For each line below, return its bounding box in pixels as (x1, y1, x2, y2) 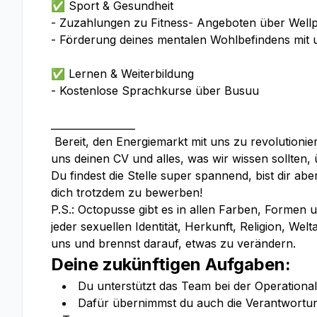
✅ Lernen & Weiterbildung (51, 67, 194, 81)
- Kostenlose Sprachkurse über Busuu (51, 83, 259, 98)
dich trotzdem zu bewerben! (51, 185, 202, 200)
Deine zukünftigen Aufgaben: (51, 254, 291, 275)
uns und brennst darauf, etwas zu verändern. (51, 236, 296, 250)
